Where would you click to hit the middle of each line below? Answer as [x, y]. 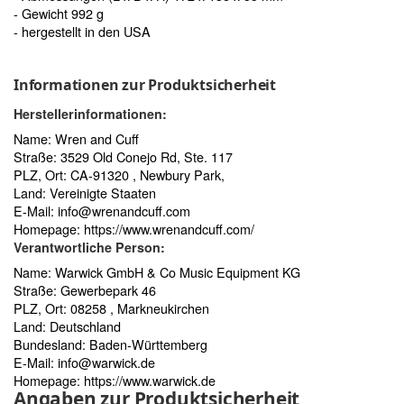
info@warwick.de [106, 362]
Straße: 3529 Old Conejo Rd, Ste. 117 [123, 156]
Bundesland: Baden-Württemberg [110, 344]
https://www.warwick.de [150, 380]
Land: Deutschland [67, 326]
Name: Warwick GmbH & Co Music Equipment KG [157, 271]
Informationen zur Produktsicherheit [145, 84]
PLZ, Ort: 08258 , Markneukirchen [111, 308]
